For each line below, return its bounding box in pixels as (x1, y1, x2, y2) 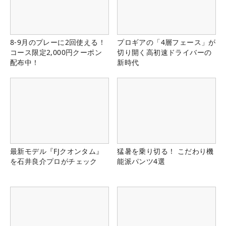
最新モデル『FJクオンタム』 (10, 146, 103, 156)
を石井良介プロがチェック (10, 156, 97, 166)
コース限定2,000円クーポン (10, 47, 102, 57)
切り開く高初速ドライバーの (117, 47, 212, 57)
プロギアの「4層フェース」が (117, 37, 216, 47)
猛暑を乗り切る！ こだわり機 (117, 146, 214, 156)
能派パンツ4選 (117, 156, 165, 166)
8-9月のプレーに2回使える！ (10, 37, 105, 47)
